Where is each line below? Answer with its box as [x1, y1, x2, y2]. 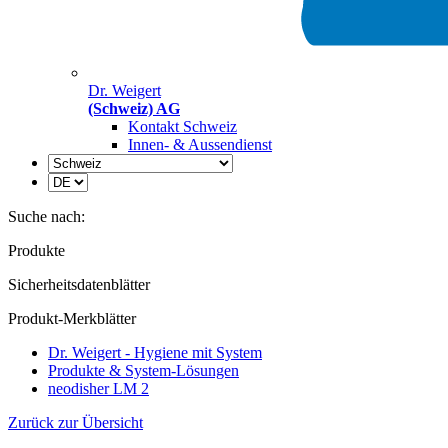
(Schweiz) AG [88, 100, 180, 117]
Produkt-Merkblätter [8, 310, 136, 327]
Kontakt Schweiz [128, 118, 237, 135]
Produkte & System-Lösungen [48, 362, 239, 379]
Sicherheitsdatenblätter [8, 276, 150, 293]
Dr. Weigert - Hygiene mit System [48, 344, 262, 361]
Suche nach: [8, 208, 85, 225]
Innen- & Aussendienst [128, 136, 272, 153]
